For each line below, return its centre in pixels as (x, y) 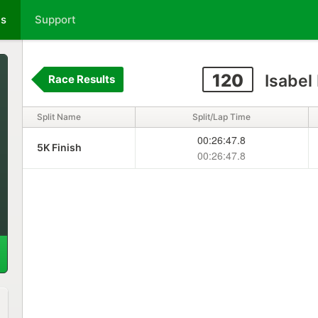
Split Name (59, 117)
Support (55, 20)
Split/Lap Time (222, 117)
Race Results (81, 79)
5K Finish (59, 147)
